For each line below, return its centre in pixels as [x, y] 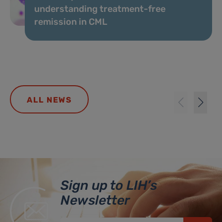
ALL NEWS [49, 100]
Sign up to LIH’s [109, 185]
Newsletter [95, 200]
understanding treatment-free [100, 9]
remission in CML [71, 22]
